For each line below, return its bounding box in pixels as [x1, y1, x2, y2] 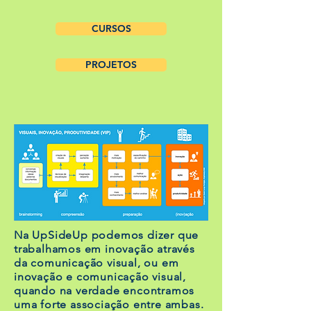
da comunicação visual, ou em [14, 256, 179, 269]
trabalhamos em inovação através [14, 242, 195, 255]
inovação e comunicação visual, [14, 270, 187, 283]
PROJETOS [85, 58, 137, 71]
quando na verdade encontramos [14, 284, 195, 297]
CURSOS [91, 22, 131, 35]
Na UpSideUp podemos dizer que [14, 228, 199, 242]
